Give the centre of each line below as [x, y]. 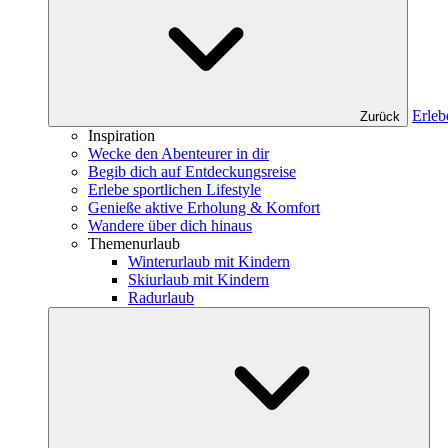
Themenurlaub [134, 243]
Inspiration [121, 135]
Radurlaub [161, 297]
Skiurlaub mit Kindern [198, 279]
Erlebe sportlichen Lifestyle [174, 189]
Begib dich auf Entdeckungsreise [192, 171]
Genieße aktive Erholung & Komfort [204, 207]
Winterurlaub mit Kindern [209, 261]
